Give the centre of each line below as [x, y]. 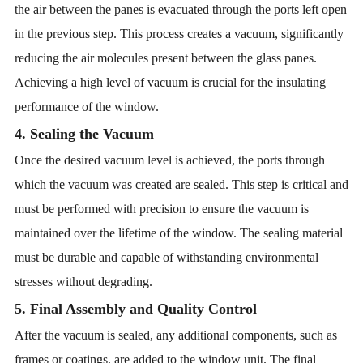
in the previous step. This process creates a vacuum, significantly [179, 34]
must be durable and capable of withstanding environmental [166, 257]
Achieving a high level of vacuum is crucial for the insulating [170, 82]
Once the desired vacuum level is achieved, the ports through [169, 160]
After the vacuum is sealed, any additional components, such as [175, 335]
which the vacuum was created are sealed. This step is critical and [181, 184]
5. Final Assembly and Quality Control [135, 309]
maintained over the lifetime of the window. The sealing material [178, 233]
